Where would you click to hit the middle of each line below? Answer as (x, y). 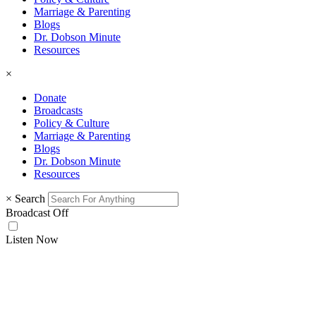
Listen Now (32, 239)
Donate (50, 97)
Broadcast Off (37, 212)
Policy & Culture (72, 123)
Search (30, 198)
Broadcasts (58, 110)
